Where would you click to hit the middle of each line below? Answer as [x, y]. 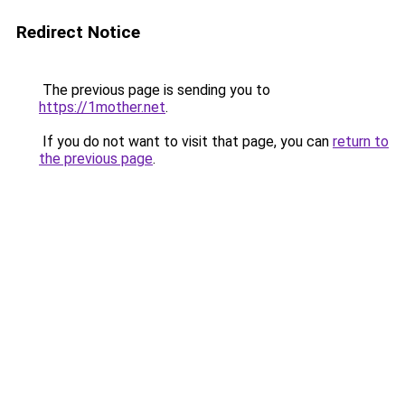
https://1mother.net [102, 107]
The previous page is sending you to [155, 90]
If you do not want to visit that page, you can [186, 141]
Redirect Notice [78, 32]
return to [361, 141]
